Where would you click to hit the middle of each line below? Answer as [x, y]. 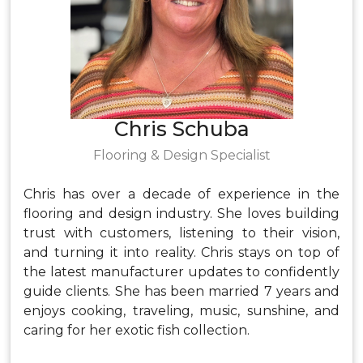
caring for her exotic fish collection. [137, 330]
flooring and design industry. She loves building [181, 214]
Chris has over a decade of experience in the [181, 194]
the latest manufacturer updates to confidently [181, 272]
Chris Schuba [181, 129]
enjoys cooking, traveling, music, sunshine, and [181, 311]
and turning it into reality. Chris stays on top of [181, 252]
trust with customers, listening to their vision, [181, 233]
